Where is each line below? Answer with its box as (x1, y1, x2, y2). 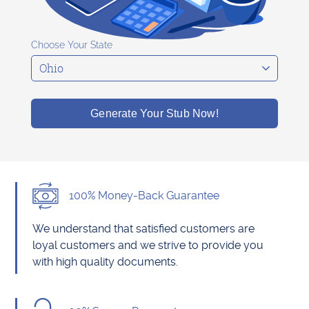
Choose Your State (30, 39, 112, 50)
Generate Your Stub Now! (90, 107, 219, 119)
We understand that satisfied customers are (32, 222, 255, 235)
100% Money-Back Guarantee (69, 189, 220, 202)
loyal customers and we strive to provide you (32, 239, 264, 252)
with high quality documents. (32, 255, 179, 268)
